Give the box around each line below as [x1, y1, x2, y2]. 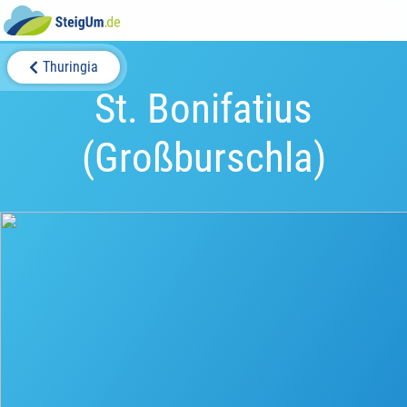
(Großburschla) [81, 134, 326, 182]
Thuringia [43, 58, 98, 75]
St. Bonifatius [94, 84, 313, 133]
